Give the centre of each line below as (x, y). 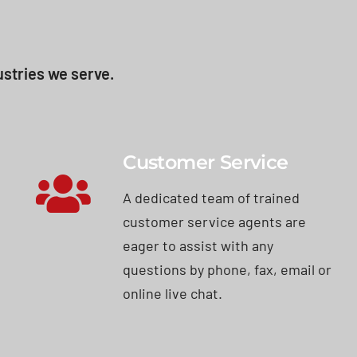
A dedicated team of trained (212, 197)
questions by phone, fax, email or (228, 269)
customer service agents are (215, 221)
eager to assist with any (198, 245)
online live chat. (173, 293)
